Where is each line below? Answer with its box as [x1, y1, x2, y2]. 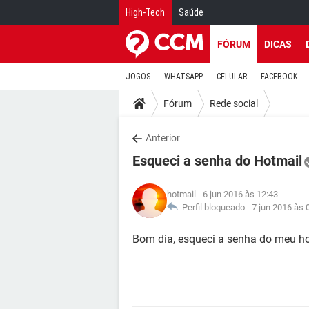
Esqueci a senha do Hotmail [132, 152, 302, 169]
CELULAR [217, 72, 247, 81]
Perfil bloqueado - [178, 202, 252, 212]
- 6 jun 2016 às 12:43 [196, 189, 278, 199]
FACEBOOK [261, 72, 297, 81]
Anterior [146, 132, 180, 143]
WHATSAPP [164, 72, 203, 81]
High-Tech [126, 7, 165, 18]
